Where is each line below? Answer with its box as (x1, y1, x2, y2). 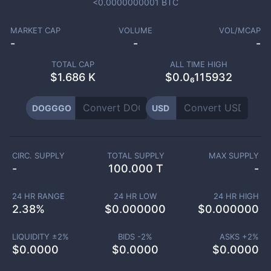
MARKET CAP (10, 25, 60, 35)
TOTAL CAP (51, 59, 94, 69)
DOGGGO (31, 103, 71, 113)
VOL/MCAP (219, 25, 261, 35)
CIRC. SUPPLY (12, 151, 65, 160)
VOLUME (118, 25, 152, 35)
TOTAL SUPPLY (106, 151, 165, 160)
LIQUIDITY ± (11, 232, 57, 241)
